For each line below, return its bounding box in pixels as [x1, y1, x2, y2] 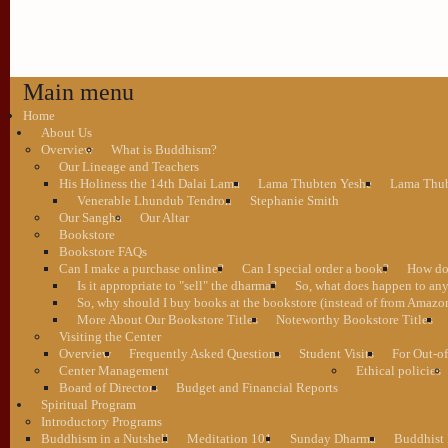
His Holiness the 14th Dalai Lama [58, 175, 240, 191]
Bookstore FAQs [58, 243, 147, 259]
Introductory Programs [40, 413, 162, 429]
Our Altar [139, 209, 189, 225]
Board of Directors [58, 379, 158, 395]
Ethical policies [355, 362, 441, 378]
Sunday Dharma [289, 430, 376, 446]
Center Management [58, 362, 169, 378]
